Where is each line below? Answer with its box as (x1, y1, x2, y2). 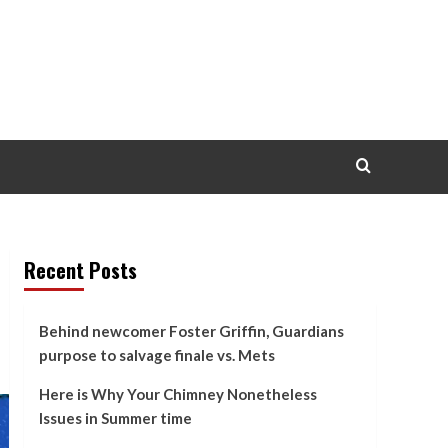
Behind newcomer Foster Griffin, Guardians (38, 322, 344, 340)
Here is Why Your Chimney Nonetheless (38, 385, 317, 403)
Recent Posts (23, 255, 137, 285)
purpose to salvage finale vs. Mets (38, 346, 275, 364)
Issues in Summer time (38, 409, 192, 427)
